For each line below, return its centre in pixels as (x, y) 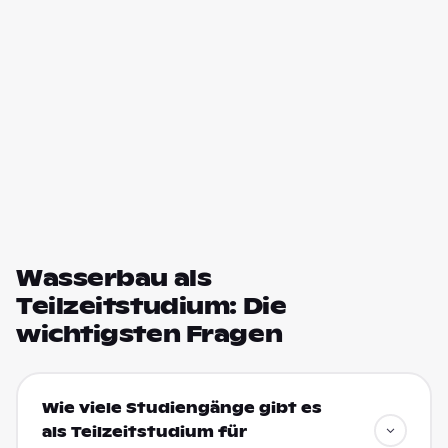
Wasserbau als (114, 278)
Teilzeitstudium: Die (151, 306)
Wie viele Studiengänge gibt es (181, 407)
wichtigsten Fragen (149, 334)
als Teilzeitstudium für (144, 431)
